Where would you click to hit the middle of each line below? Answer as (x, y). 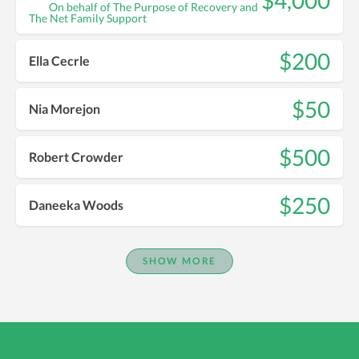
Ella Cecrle (59, 61)
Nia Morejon (65, 109)
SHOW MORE (179, 260)
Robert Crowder (76, 157)
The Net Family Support (88, 18)
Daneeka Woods (76, 205)
